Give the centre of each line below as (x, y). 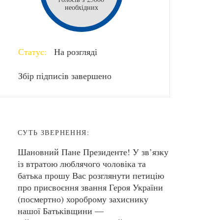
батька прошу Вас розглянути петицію (91, 175)
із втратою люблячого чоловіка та (82, 164)
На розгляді (74, 52)
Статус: (32, 52)
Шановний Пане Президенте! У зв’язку (93, 152)
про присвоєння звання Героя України (90, 187)
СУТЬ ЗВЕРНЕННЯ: (54, 132)
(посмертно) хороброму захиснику (83, 199)
